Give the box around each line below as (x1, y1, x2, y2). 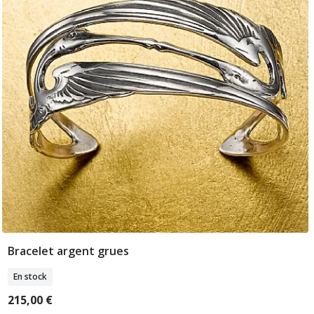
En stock (13, 270, 47, 282)
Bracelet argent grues (7, 243, 129, 259)
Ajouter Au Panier (108, 244, 202, 260)
